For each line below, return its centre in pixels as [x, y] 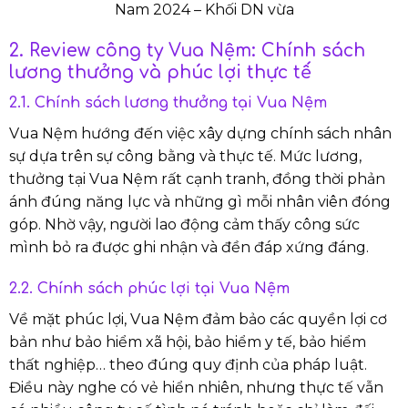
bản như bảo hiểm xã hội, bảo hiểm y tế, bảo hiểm [188, 342]
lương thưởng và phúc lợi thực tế [160, 72]
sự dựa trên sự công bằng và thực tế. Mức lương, [185, 157]
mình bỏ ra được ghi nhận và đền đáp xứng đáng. [189, 248]
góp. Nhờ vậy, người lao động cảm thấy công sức [184, 225]
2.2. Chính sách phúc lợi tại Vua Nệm [149, 289]
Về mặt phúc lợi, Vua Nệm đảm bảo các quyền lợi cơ [198, 320]
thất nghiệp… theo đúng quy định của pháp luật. [188, 365]
